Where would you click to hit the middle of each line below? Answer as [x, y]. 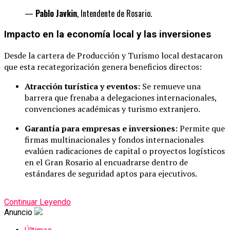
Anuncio [18, 212]
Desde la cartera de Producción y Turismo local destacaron [113, 55]
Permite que [201, 128]
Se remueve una [170, 86]
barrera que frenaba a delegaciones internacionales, [121, 98]
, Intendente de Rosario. [114, 13]
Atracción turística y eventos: [82, 86]
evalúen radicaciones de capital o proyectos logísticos [125, 151]
